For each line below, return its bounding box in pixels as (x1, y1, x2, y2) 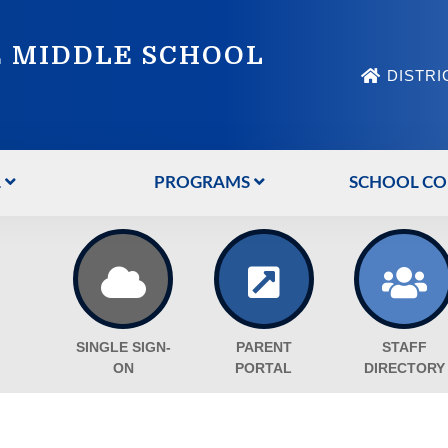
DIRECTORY (363, 361, 445, 377)
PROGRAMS (153, 174, 250, 191)
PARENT (235, 340, 292, 356)
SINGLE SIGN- (75, 340, 171, 356)
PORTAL (235, 361, 293, 377)
